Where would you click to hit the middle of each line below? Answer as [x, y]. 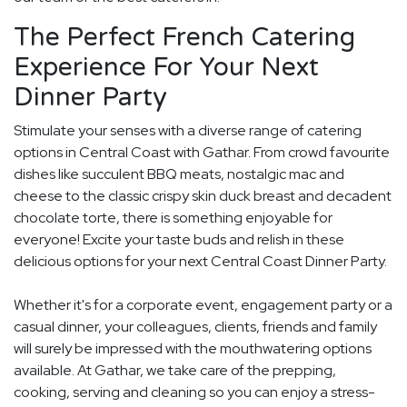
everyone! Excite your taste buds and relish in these [179, 240]
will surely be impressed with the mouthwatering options [193, 349]
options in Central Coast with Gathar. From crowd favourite [202, 153]
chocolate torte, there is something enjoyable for [173, 218]
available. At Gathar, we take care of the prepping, [175, 371]
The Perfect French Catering [184, 38]
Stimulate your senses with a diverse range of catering [188, 131]
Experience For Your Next [166, 68]
